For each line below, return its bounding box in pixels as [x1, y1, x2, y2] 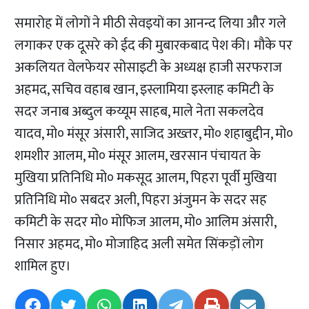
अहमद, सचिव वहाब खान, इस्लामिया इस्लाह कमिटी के [14, 78, 275, 102]
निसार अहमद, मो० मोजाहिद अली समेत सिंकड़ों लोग [14, 232, 264, 257]
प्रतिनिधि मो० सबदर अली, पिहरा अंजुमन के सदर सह [14, 188, 268, 212]
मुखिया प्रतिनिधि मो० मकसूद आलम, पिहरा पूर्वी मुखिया [14, 166, 277, 190]
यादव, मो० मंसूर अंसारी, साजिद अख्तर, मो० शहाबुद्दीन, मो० [14, 122, 294, 146]
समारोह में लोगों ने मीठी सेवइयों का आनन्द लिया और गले [14, 12, 287, 36]
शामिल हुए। [14, 255, 72, 279]
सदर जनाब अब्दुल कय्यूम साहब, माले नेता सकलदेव [14, 100, 264, 124]
